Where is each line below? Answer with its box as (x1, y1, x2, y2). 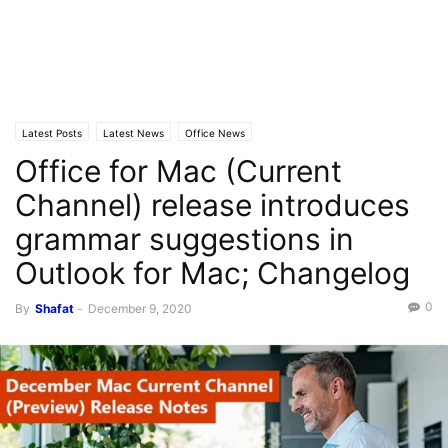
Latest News (103, 127, 164, 139)
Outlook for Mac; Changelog (15, 255, 410, 291)
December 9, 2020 (88, 301, 192, 316)
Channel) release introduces (15, 187, 410, 223)
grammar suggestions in (15, 221, 354, 257)
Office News (185, 127, 245, 139)
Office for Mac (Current (15, 153, 342, 189)
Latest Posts (22, 127, 82, 139)
